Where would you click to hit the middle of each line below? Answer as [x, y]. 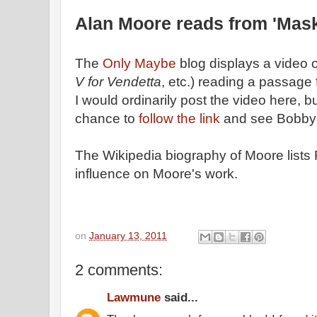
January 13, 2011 [128, 236]
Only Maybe [139, 63]
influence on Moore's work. [156, 174]
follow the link [179, 119]
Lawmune [134, 297]
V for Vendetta [118, 82]
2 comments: [119, 270]
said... [179, 297]
